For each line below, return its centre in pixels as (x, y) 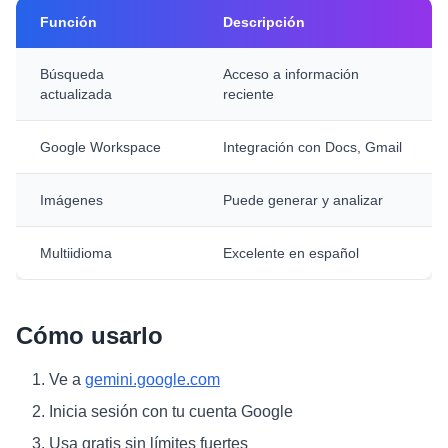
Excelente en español (291, 253)
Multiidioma (76, 253)
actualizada (76, 94)
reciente (248, 94)
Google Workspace (100, 147)
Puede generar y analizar (303, 200)
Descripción (264, 22)
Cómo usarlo (89, 335)
